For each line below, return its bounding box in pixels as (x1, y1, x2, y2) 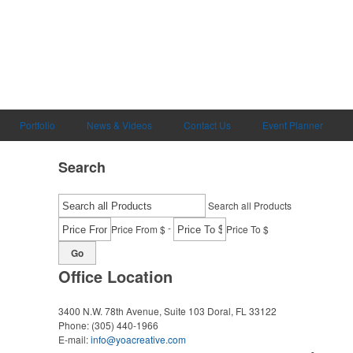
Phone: (58, 318, 91, 332)
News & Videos (87, 118, 152, 132)
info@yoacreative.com (91, 333, 186, 346)
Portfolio (20, 118, 55, 132)
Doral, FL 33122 (207, 304, 277, 318)
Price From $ (111, 222, 165, 236)
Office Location (58, 265, 173, 288)
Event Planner (262, 118, 323, 132)
